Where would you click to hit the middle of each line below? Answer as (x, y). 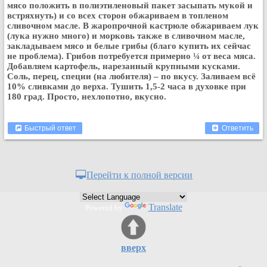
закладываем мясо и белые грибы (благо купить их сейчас (129, 46)
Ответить (237, 128)
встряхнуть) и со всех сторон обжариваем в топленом (118, 15)
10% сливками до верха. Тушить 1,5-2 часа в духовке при (127, 86)
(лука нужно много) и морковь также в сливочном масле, (126, 36)
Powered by (105, 208)
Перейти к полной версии (140, 175)
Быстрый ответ (50, 128)
